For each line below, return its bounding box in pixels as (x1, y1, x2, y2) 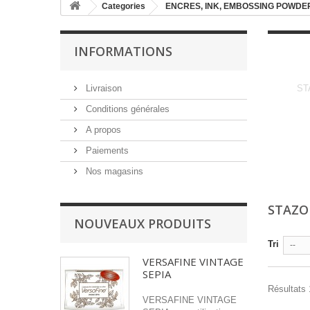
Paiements (83, 145, 129, 156)
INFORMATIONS (74, 43, 172, 60)
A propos (83, 125, 121, 135)
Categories (102, 1, 145, 11)
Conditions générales (83, 104, 170, 114)
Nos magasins (83, 166, 143, 176)
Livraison (83, 83, 122, 93)
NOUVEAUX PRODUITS (74, 215, 211, 232)
